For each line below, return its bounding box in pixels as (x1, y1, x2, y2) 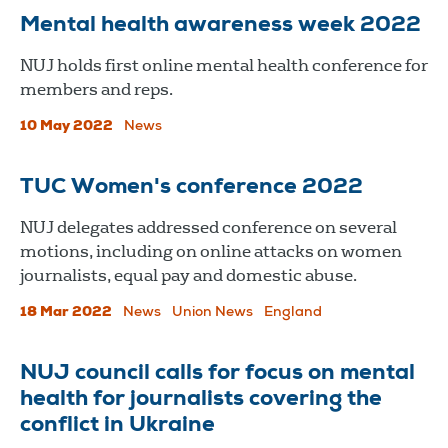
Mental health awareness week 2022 (20, 14, 421, 37)
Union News (172, 305, 253, 320)
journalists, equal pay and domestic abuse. (20, 264, 357, 286)
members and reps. (20, 78, 173, 100)
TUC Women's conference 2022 (20, 176, 363, 199)
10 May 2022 (20, 119, 113, 134)
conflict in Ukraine (20, 414, 215, 437)
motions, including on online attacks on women (20, 240, 402, 262)
